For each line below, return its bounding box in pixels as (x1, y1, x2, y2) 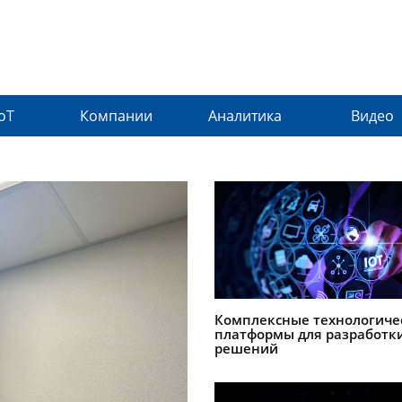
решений (214, 339, 278, 357)
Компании (80, 106, 153, 126)
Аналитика (207, 106, 282, 126)
